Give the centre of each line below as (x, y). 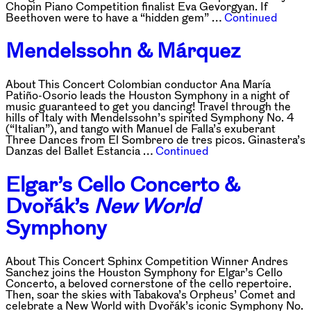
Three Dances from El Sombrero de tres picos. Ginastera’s (155, 140)
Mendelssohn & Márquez (123, 51)
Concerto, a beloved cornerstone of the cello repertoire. (149, 284)
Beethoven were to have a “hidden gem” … (115, 17)
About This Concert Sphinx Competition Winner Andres (147, 261)
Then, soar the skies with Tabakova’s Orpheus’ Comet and (150, 295)
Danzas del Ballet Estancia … (81, 151)
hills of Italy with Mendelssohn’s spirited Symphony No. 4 (150, 118)
